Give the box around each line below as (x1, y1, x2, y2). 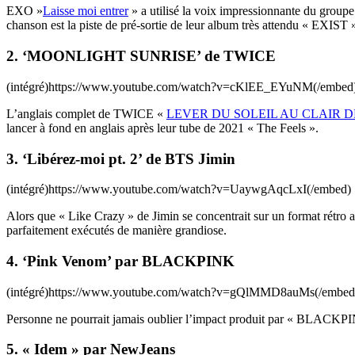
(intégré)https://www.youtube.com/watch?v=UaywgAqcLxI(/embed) (6, 182, 351, 197)
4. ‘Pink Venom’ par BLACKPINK (6, 253, 235, 269)
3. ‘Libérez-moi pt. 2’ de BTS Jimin (6, 150, 235, 167)
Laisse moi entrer (43, 4, 128, 18)
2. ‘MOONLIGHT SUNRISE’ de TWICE (6, 48, 276, 65)
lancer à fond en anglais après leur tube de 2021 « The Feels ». (6, 120, 319, 135)
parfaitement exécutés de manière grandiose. (6, 223, 227, 238)
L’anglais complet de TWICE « (6, 106, 166, 120)
